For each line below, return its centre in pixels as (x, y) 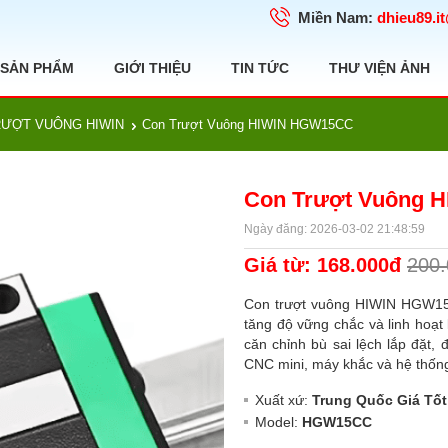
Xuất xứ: (283, 400)
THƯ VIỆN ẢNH (379, 68)
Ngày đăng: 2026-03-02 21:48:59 (334, 229)
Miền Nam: (335, 17)
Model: (278, 422)
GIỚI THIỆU (152, 68)
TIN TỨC (260, 68)
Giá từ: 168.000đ (359, 265)
